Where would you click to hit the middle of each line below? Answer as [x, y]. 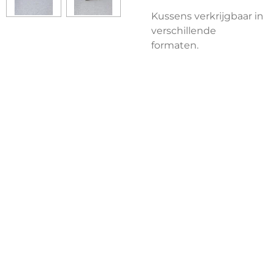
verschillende [184, 30]
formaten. [176, 45]
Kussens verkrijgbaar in [207, 15]
